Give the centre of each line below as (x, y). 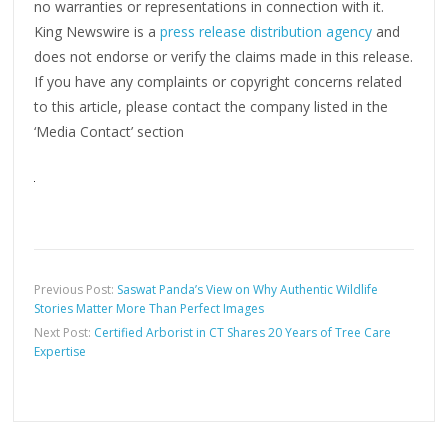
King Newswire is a (97, 32)
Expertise (60, 352)
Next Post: (64, 333)
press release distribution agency (266, 32)
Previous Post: (76, 290)
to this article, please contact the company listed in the (211, 107)
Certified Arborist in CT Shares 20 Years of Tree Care (243, 333)
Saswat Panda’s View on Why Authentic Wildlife (248, 290)
